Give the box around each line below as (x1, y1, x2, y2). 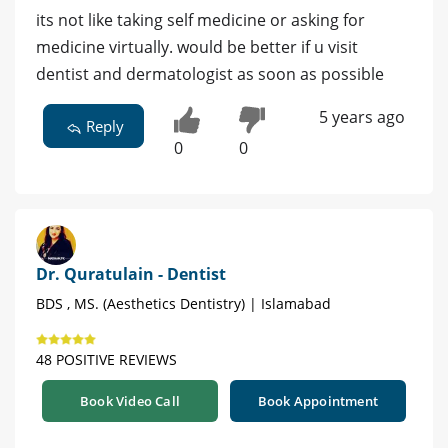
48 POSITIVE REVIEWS (36, 349, 177, 369)
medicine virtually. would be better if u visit (36, 36, 358, 59)
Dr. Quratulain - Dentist (36, 262, 226, 285)
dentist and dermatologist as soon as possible (36, 63, 384, 86)
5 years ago (318, 106, 405, 129)
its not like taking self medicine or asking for (36, 9, 365, 32)
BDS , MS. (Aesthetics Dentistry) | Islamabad (36, 293, 331, 313)
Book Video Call (80, 391, 180, 410)
